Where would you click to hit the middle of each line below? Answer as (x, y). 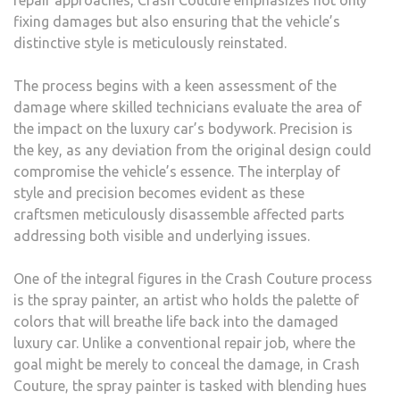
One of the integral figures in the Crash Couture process (193, 279)
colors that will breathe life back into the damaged (176, 322)
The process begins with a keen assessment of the (175, 86)
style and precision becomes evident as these (159, 193)
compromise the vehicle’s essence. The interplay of (177, 172)
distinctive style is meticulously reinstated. (150, 43)
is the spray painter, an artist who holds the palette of (186, 300)
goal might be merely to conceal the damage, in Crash (187, 365)
